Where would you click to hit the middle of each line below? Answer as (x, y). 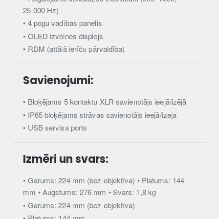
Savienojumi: (58, 80)
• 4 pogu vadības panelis (63, 23)
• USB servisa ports (55, 128)
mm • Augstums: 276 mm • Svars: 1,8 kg (90, 192)
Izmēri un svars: (66, 159)
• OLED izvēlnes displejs (63, 36)
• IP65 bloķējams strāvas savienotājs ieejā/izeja (100, 114)
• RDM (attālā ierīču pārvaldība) (74, 49)
